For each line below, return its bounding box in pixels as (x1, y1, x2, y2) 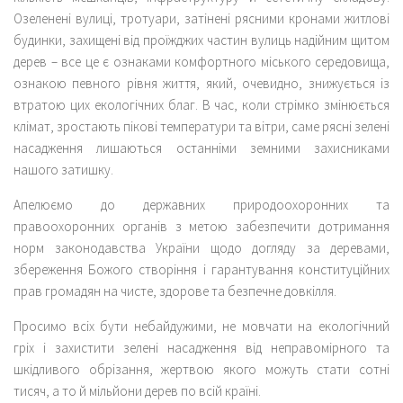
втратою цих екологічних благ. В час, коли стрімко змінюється (13, 95, 390, 113)
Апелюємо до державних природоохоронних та (13, 195, 390, 213)
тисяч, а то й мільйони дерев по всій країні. (13, 381, 261, 399)
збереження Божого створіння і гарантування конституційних (13, 260, 390, 278)
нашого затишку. (13, 160, 113, 178)
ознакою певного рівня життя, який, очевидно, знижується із (13, 74, 390, 92)
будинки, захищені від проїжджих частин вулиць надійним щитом (13, 31, 390, 49)
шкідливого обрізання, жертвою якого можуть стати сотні (13, 360, 390, 378)
